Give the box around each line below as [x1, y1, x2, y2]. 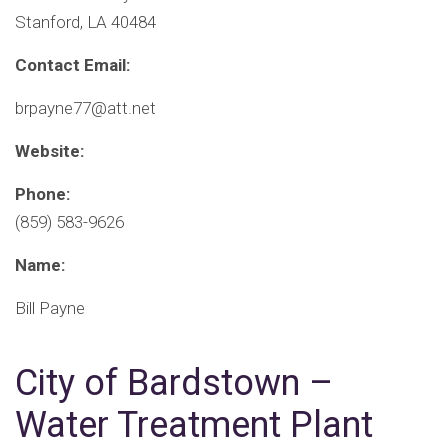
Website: [15, 141, 84, 162]
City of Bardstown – [15, 362, 333, 405]
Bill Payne [15, 298, 85, 319]
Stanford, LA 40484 [15, 12, 156, 33]
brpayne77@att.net [15, 98, 156, 119]
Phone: [15, 184, 70, 205]
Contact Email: [15, 55, 130, 76]
